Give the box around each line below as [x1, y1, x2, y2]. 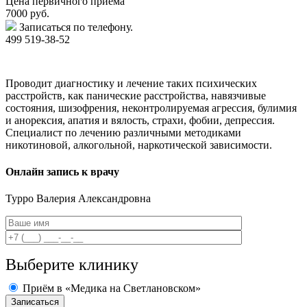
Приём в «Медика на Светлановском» [23, 282, 201, 295]
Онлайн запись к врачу [5, 166, 119, 178]
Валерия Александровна [36, 193, 151, 205]
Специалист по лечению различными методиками [5, 126, 241, 138]
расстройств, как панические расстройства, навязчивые [5, 89, 266, 101]
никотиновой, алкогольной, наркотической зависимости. [5, 138, 272, 151]
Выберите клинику [5, 256, 138, 274]
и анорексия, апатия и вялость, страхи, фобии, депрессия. [5, 114, 275, 126]
